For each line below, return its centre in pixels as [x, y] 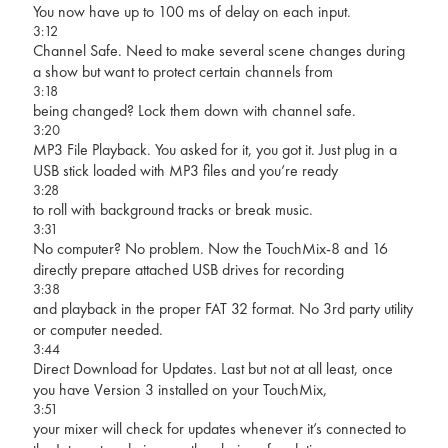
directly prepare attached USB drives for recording [188, 269]
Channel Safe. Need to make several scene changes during [218, 50]
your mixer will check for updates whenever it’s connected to [219, 428]
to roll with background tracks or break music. [172, 209]
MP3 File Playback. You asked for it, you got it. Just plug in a [214, 149]
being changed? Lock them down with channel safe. [194, 110]
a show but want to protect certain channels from [182, 71]
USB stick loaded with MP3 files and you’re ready [185, 170]
